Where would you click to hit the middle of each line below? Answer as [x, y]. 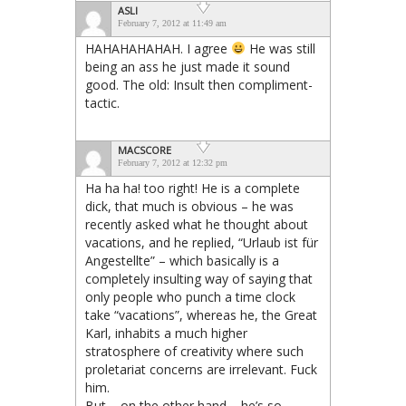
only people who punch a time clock [190, 296]
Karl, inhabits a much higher [166, 333]
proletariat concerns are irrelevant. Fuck [201, 369]
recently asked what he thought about [197, 224]
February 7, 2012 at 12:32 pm [173, 162]
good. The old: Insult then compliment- [199, 84]
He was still [280, 48]
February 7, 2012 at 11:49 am [172, 23]
